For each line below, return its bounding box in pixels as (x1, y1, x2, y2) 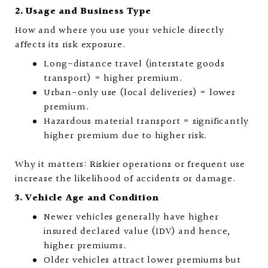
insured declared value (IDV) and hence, (44, 224, 231, 239)
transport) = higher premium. (44, 71, 183, 86)
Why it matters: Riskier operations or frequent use (15, 157, 245, 172)
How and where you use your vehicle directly (15, 23, 224, 38)
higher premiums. (44, 239, 127, 254)
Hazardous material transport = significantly (44, 114, 249, 129)
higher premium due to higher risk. (44, 129, 208, 144)
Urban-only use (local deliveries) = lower (44, 86, 236, 100)
